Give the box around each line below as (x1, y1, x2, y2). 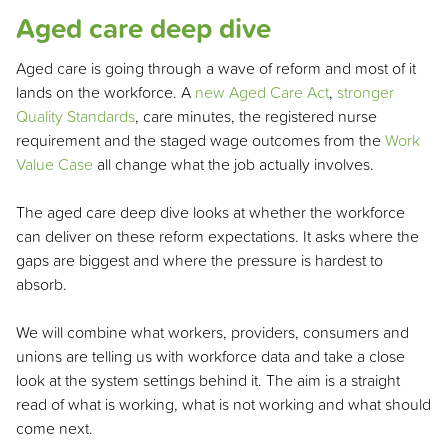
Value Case (16, 152, 93, 175)
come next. (16, 416, 93, 439)
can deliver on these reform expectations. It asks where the (16, 224, 419, 247)
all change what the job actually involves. (93, 152, 374, 175)
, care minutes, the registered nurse (135, 104, 377, 127)
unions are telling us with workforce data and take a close (16, 344, 405, 367)
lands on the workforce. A (16, 80, 195, 103)
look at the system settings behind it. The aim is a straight (16, 368, 400, 391)
